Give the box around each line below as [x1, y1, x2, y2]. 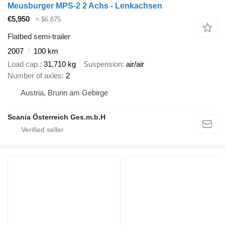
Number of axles [8, 71, 62, 80]
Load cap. [8, 60, 40, 69]
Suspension [83, 60, 122, 69]
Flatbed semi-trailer [8, 32, 70, 41]
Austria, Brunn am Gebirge [21, 88, 108, 97]
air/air [126, 60, 144, 69]
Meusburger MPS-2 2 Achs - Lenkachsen [8, 2, 162, 11]
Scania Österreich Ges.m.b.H [8, 113, 105, 122]
